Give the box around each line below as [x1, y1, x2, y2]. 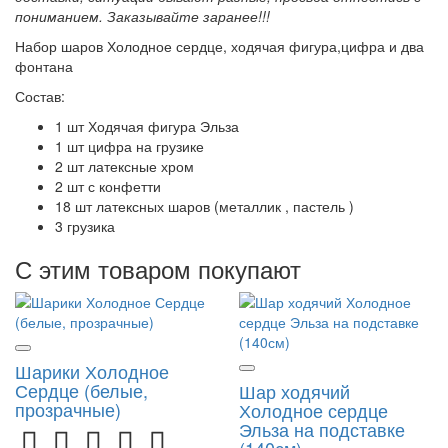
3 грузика [55, 216, 119, 236]
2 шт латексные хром [55, 156, 198, 176]
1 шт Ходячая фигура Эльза [55, 116, 243, 136]
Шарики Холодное [15, 358, 169, 384]
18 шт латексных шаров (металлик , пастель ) [55, 196, 358, 216]
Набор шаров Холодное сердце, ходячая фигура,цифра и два [15, 36, 424, 56]
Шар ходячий [239, 378, 350, 404]
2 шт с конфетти [55, 176, 165, 196]
